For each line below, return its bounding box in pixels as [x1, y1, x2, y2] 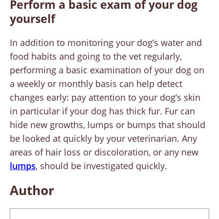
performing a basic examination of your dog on [10, 64, 204, 76]
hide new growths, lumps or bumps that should [10, 119, 205, 131]
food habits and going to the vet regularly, [10, 50, 182, 63]
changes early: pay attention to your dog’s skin [10, 91, 200, 104]
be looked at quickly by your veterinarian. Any [10, 132, 197, 145]
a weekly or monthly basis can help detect [10, 78, 182, 90]
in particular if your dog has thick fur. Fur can [10, 105, 195, 117]
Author [10, 181, 54, 199]
